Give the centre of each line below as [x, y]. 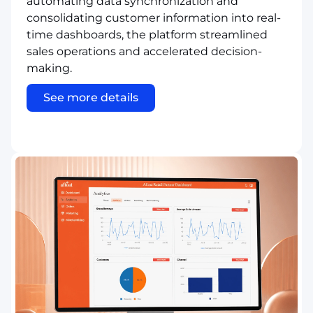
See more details [91, 97]
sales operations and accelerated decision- [144, 51]
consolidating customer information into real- [154, 17]
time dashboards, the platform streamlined [147, 34]
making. [49, 68]
